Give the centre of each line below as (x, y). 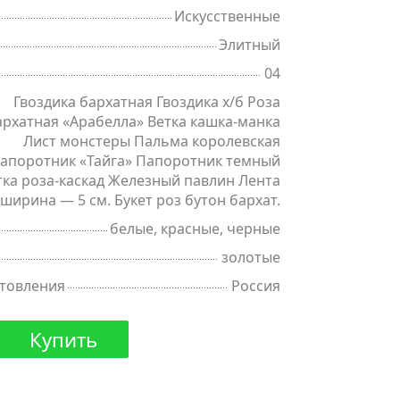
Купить (63, 340)
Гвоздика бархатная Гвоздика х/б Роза (146, 102)
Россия (255, 286)
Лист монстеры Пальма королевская (151, 142)
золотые (250, 258)
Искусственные (227, 17)
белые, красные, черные (195, 229)
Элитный (249, 45)
